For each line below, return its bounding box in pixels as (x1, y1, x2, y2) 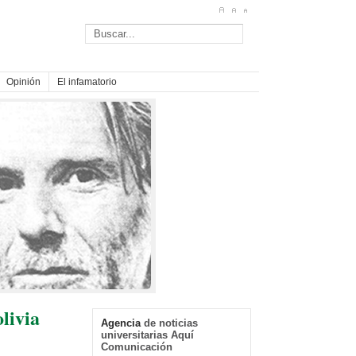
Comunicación (101, 340, 172, 353)
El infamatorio (57, 76, 117, 87)
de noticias (141, 316, 198, 329)
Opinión (6, 76, 41, 87)
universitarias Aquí (101, 328, 194, 341)
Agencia (101, 316, 141, 329)
